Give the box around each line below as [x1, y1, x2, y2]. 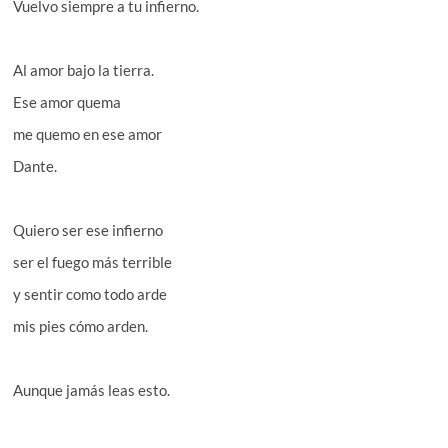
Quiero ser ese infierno [13, 220, 164, 239]
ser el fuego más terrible [13, 252, 173, 271]
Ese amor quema [13, 92, 122, 111]
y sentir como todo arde [13, 284, 168, 303]
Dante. [13, 156, 58, 175]
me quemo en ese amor [13, 124, 163, 143]
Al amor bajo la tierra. [13, 60, 155, 79]
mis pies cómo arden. [13, 316, 149, 335]
